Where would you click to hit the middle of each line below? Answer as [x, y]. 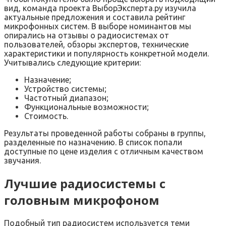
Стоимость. [46, 116]
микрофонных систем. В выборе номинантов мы [98, 26]
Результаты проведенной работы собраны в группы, [105, 133]
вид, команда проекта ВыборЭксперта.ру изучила [100, 8]
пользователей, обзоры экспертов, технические [96, 44]
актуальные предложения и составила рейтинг [95, 17]
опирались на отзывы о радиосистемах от [87, 35]
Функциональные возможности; [87, 107]
